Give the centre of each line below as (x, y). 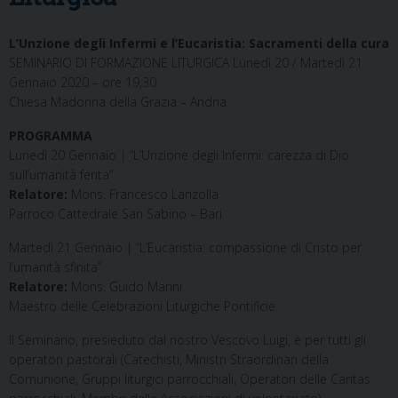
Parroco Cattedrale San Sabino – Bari (115, 214)
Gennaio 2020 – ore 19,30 (83, 83)
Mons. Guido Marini (125, 287)
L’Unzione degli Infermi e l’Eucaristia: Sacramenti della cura (199, 44)
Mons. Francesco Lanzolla (143, 195)
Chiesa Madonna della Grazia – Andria (118, 102)
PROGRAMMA (51, 136)
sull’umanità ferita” (61, 175)
